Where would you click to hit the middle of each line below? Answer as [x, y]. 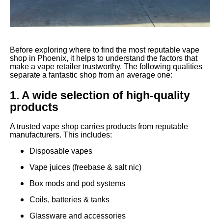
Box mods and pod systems [77, 184]
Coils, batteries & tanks [69, 200]
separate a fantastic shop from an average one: [91, 75]
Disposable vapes [61, 151]
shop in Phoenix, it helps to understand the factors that [104, 58]
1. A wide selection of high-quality [100, 96]
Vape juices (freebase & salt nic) [85, 167]
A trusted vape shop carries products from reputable [99, 127]
